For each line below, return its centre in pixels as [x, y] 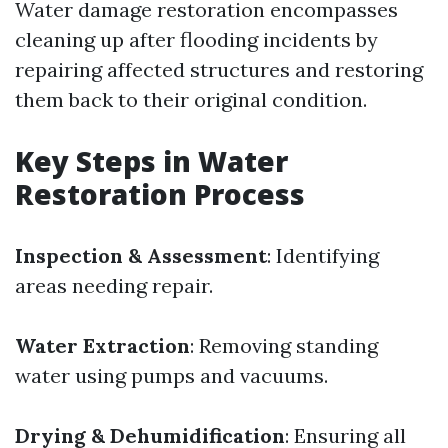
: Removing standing [284, 345]
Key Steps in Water [151, 161]
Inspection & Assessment [141, 255]
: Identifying [323, 255]
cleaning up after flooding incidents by [196, 39]
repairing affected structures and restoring [219, 69]
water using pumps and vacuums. [171, 375]
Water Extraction [102, 345]
